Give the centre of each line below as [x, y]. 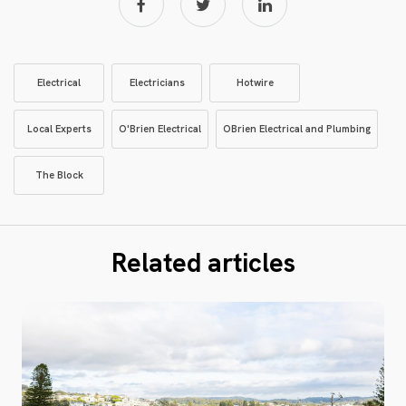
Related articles [203, 262]
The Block [59, 174]
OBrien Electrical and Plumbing [297, 128]
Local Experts [59, 128]
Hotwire [255, 82]
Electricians [157, 82]
